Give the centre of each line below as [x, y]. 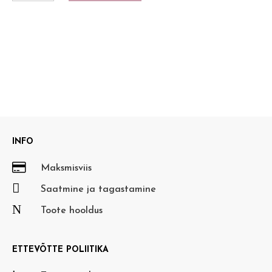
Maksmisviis [66, 168]
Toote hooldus [72, 211]
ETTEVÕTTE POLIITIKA [60, 250]
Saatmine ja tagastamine [98, 190]
